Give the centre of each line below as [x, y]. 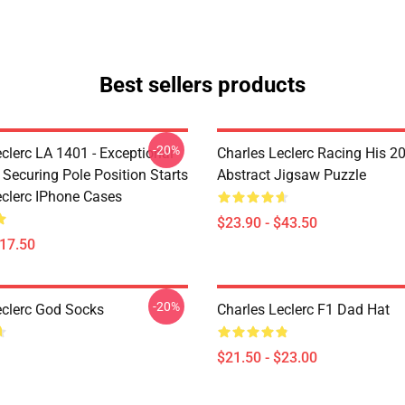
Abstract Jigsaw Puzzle [292, 175]
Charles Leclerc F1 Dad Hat [303, 310]
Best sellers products [202, 85]
